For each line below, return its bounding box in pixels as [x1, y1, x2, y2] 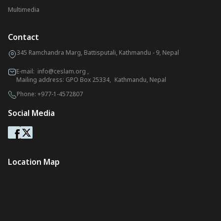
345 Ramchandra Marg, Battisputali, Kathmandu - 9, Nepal [17, 48, 179, 57]
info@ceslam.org [37, 67, 86, 75]
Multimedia [8, 5, 39, 14]
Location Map [8, 156, 60, 167]
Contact [8, 32, 39, 42]
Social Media [8, 108, 55, 118]
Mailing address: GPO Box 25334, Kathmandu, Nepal [16, 75, 166, 84]
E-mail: [16, 67, 37, 75]
